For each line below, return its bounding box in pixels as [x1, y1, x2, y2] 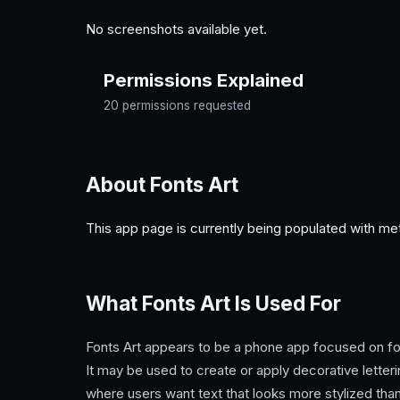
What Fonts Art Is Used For [86, 290, 341, 315]
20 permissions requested [104, 97, 251, 112]
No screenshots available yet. [86, 20, 267, 37]
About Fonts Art [86, 172, 238, 197]
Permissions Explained [104, 68, 304, 91]
